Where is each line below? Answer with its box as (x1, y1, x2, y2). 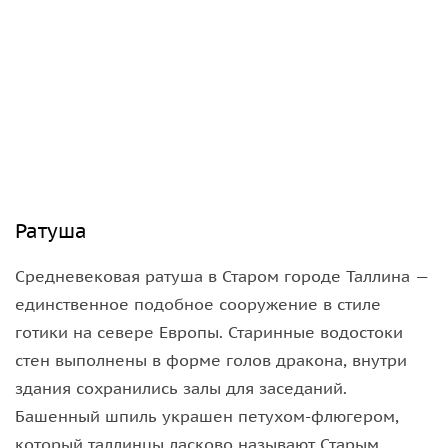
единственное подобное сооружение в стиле (15, 294, 381, 314)
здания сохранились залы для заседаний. (15, 378, 347, 398)
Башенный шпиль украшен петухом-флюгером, (15, 406, 399, 426)
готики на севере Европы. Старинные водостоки (15, 322, 403, 342)
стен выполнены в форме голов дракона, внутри (15, 350, 407, 370)
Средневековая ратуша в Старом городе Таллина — (15, 266, 428, 286)
